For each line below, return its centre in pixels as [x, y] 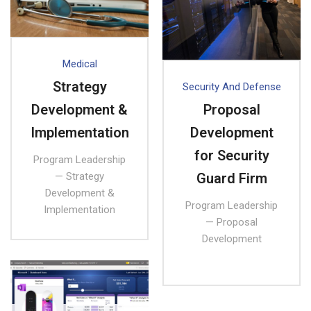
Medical [79, 64]
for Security [232, 155]
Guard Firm [232, 178]
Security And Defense [232, 86]
